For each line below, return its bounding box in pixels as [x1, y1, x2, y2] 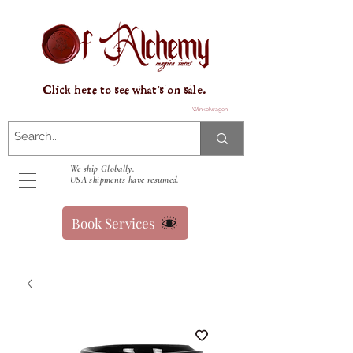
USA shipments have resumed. [70, 174, 179, 185]
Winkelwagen [192, 106, 229, 113]
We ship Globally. [70, 163, 135, 174]
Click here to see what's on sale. [43, 82, 208, 98]
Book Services [72, 214, 155, 232]
